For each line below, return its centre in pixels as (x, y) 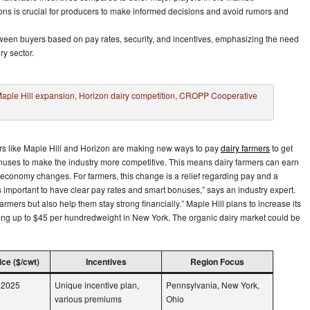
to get (281, 147)
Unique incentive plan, (97, 284)
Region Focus (217, 261)
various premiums (88, 298)
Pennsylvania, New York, (213, 284)
